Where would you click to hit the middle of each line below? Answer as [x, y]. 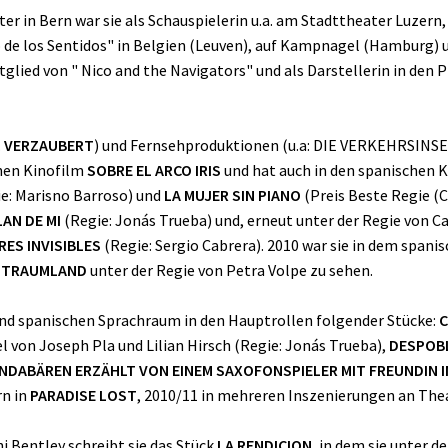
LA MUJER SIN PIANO [232, 195]
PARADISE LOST [83, 395]
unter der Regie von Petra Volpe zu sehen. [230, 270]
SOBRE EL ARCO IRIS [154, 170]
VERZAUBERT [49, 145]
